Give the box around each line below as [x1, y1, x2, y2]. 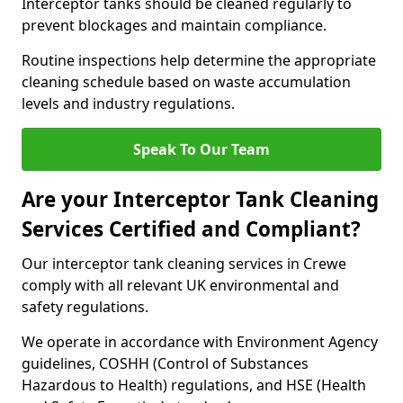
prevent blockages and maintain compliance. [22, 15, 327, 35]
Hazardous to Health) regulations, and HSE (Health [22, 375, 366, 395]
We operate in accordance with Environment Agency [22, 332, 378, 352]
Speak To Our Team [133, 139, 270, 159]
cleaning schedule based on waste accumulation [22, 72, 351, 92]
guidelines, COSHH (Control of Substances [22, 354, 309, 373]
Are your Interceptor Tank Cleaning [22, 185, 379, 213]
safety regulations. [22, 297, 152, 317]
